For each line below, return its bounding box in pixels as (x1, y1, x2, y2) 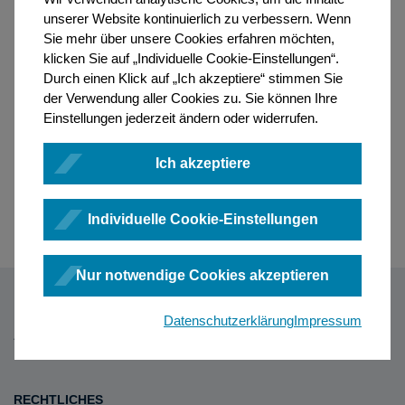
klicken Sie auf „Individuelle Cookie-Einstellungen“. (43, 51, 339, 66)
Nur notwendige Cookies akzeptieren (76, 268, 329, 283)
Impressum (294, 313, 362, 328)
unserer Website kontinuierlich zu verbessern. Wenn (43, 11, 351, 26)
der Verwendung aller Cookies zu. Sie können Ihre (43, 90, 337, 106)
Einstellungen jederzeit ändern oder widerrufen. (43, 110, 318, 126)
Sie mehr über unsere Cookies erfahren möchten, (43, 31, 334, 46)
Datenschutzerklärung (164, 313, 294, 328)
